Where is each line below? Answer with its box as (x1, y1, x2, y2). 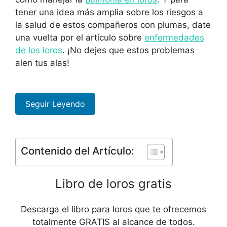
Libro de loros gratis (55, 176, 172, 192)
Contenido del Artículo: (21, 144, 134, 158)
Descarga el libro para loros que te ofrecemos (21, 204, 206, 215)
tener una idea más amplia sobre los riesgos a (15, 7, 203, 18)
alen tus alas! (15, 58, 69, 68)
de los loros (15, 45, 62, 56)
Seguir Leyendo (25, 98, 85, 109)
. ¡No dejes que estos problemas (62, 45, 195, 56)
